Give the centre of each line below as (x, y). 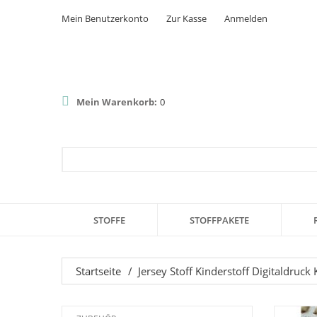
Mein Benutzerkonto (105, 18)
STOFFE (109, 220)
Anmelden (246, 18)
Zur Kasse (186, 18)
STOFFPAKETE (219, 220)
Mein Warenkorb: (117, 102)
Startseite (98, 271)
